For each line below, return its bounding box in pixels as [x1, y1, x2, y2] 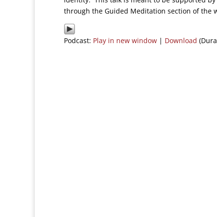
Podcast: [64, 36, 93, 45]
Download [165, 36, 197, 45]
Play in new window [93, 36, 157, 45]
